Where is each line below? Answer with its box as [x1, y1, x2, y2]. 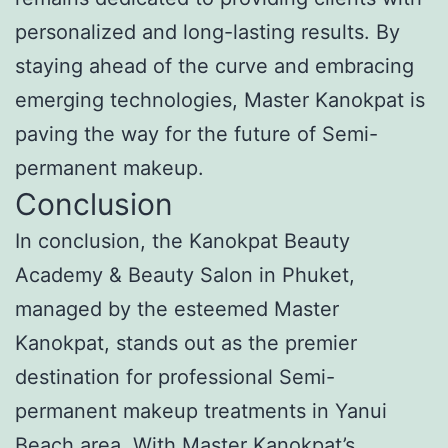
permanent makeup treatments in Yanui [15, 398, 387, 423]
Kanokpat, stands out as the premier [15, 330, 357, 355]
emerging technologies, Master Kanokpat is [15, 87, 425, 112]
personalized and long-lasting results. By [15, 19, 400, 44]
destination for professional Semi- [15, 364, 335, 389]
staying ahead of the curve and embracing [15, 53, 414, 78]
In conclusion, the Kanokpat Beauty [15, 228, 350, 253]
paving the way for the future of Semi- [15, 121, 378, 146]
